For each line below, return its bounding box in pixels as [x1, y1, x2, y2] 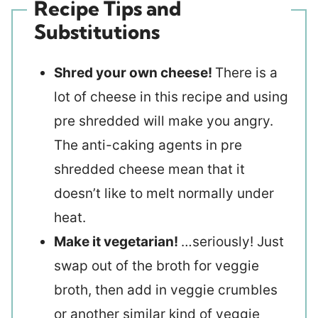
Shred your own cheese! [54, 64, 215, 81]
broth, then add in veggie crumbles [54, 281, 278, 298]
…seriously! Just [181, 233, 284, 250]
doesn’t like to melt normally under [54, 185, 274, 202]
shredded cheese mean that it [54, 160, 245, 177]
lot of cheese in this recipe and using [54, 88, 288, 105]
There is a [215, 64, 278, 81]
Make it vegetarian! [54, 233, 181, 250]
